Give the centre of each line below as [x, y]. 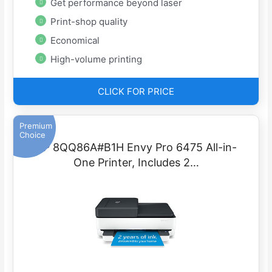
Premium [36, 126]
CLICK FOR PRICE [136, 92]
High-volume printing [97, 59]
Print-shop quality [89, 22]
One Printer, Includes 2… [136, 163]
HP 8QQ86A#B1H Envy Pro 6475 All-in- [136, 148]
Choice [33, 135]
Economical [75, 41]
